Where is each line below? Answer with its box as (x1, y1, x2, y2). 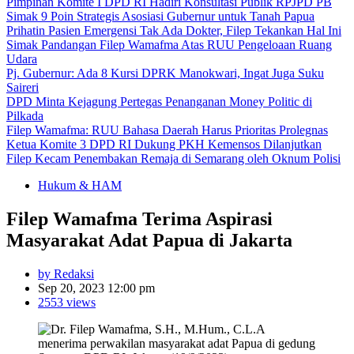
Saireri (6, 81, 39, 94)
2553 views (38, 295, 96, 309)
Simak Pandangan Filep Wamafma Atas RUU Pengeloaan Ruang (6, 38, 332, 51)
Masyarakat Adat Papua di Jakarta (6, 229, 292, 250)
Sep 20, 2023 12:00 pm (38, 281, 155, 295)
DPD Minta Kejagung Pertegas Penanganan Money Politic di (6, 95, 312, 108)
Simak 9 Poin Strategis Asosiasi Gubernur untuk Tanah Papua (6, 9, 314, 23)
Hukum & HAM (38, 179, 122, 192)
